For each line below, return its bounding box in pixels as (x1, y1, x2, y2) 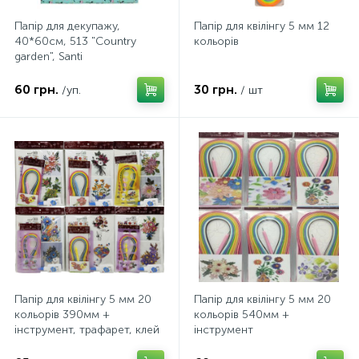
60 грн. (14, 82, 58, 97)
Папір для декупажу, (14, 19, 120, 33)
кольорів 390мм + (14, 308, 110, 321)
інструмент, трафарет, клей (14, 323, 159, 337)
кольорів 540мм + (194, 308, 289, 321)
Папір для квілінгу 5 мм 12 (194, 19, 329, 33)
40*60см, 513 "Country (14, 34, 136, 48)
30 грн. (194, 82, 237, 97)
